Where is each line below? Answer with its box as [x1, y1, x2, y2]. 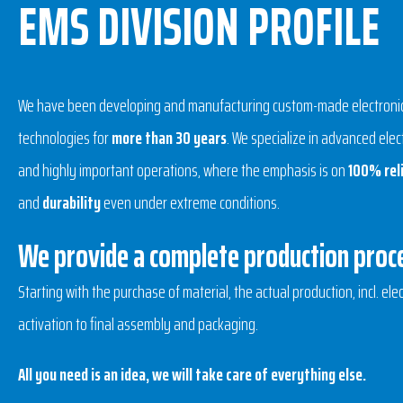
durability [42, 188, 101, 217]
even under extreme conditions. [101, 188, 280, 217]
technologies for [18, 123, 112, 152]
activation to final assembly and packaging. [18, 309, 258, 338]
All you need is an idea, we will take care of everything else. [18, 360, 366, 389]
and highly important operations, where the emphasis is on [18, 156, 348, 184]
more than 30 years [112, 123, 227, 152]
